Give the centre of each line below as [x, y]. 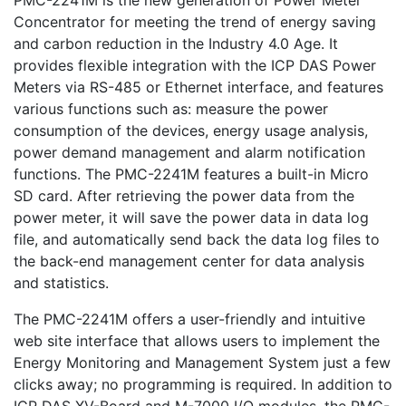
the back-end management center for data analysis [189, 261]
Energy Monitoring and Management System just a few [202, 362]
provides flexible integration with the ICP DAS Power [195, 65]
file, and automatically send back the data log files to [197, 239]
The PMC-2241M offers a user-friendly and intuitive [189, 319]
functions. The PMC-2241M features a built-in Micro [191, 174]
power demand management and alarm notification [189, 152]
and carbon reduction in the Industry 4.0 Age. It [176, 43]
